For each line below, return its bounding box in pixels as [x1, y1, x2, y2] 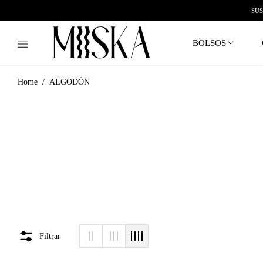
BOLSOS [193, 38, 226, 48]
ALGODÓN [49, 77, 90, 86]
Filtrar [39, 231, 60, 241]
